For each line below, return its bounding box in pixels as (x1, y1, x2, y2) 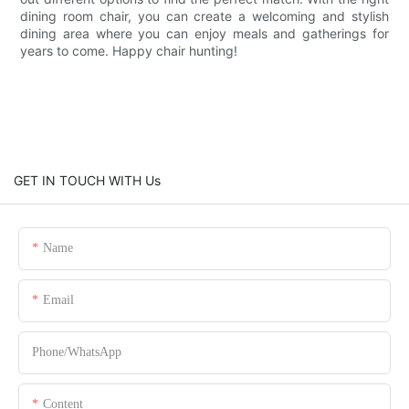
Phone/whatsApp (32, 344, 121, 359)
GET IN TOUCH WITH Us (14, 172, 161, 188)
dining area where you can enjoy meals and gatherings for (20, 26, 389, 42)
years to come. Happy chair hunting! (20, 43, 238, 59)
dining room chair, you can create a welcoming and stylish (20, 8, 389, 25)
